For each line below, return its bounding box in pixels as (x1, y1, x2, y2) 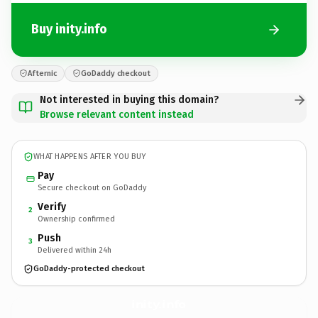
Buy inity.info (31, 21, 107, 37)
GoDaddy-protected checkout (33, 264, 145, 273)
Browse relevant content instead (40, 108, 194, 121)
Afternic (28, 68, 57, 78)
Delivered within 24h (38, 245, 111, 255)
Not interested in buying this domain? (40, 93, 219, 106)
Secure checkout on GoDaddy (38, 182, 146, 192)
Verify (38, 200, 66, 213)
